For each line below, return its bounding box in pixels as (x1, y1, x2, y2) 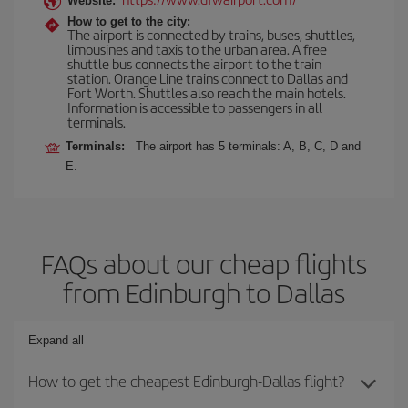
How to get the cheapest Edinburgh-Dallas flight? (28, 370, 344, 392)
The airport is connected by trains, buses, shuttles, (67, 25, 355, 44)
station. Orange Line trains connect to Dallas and (67, 68, 348, 87)
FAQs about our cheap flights (41, 244, 367, 282)
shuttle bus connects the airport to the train (67, 54, 321, 73)
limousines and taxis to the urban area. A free (67, 39, 327, 58)
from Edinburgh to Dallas (63, 273, 345, 311)
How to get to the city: (67, 15, 190, 28)
